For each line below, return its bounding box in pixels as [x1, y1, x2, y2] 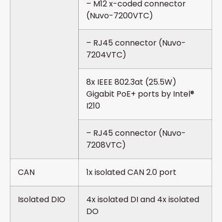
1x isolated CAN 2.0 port [86, 166, 176, 178]
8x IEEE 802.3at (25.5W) [86, 76, 176, 88]
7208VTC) [86, 139, 126, 151]
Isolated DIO [18, 194, 65, 206]
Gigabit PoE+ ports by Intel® [86, 88, 194, 100]
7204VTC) [86, 49, 126, 61]
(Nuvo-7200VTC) [86, 10, 153, 22]
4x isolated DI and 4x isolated [86, 194, 199, 206]
